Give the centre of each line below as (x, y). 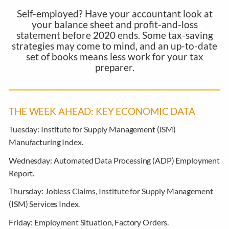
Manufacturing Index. (46, 142)
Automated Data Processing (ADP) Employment (137, 160)
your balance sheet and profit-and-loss (114, 24)
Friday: (22, 222)
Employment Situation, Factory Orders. (102, 222)
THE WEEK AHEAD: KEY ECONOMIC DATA (102, 112)
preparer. (114, 67)
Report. (22, 173)
